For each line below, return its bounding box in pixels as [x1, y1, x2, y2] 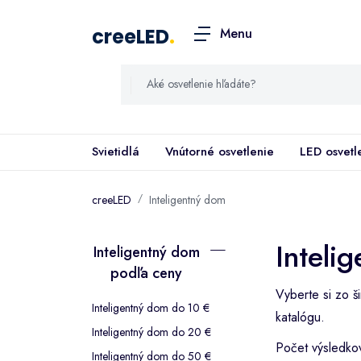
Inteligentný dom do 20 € [92, 323, 211, 340]
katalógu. [276, 307, 325, 326]
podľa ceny [110, 262, 182, 284]
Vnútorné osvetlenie [165, 143, 274, 160]
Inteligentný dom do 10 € [92, 299, 210, 316]
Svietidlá [92, 143, 139, 160]
